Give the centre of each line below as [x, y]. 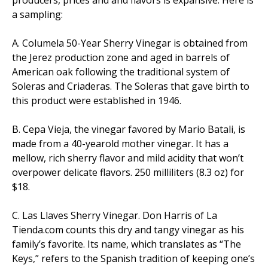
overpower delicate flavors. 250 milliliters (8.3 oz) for [128, 172]
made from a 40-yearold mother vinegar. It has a [120, 143]
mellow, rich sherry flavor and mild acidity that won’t [128, 158]
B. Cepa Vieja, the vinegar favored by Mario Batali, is [129, 129]
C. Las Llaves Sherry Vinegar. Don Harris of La [115, 215]
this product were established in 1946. [97, 100]
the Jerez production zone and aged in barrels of [121, 57]
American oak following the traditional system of [121, 71]
